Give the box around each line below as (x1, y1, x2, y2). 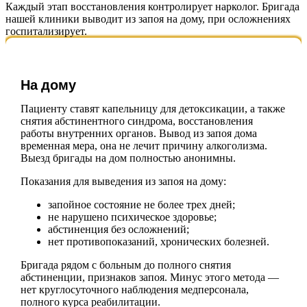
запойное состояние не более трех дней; (47, 198, 235, 210)
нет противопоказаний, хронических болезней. (47, 235, 269, 247)
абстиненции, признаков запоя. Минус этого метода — (20, 271, 279, 283)
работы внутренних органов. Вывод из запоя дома (20, 127, 257, 139)
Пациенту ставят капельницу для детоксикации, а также (20, 102, 285, 114)
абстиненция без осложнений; (47, 223, 189, 235)
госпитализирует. (5, 25, 87, 37)
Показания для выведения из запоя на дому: (20, 175, 226, 187)
